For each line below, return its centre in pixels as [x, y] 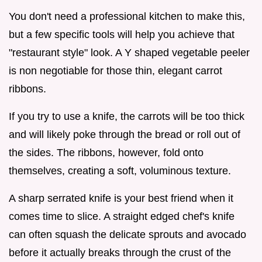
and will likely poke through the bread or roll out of [125, 135]
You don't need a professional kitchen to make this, [127, 17]
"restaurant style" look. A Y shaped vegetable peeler [129, 53]
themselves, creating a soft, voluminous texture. [120, 171]
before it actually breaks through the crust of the [120, 253]
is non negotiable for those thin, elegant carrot [116, 71]
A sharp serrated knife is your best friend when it [121, 199]
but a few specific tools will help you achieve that [122, 35]
